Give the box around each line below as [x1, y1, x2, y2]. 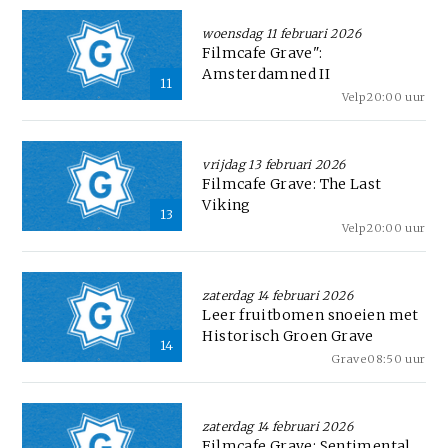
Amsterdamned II [202, 64, 331, 83]
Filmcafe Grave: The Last [202, 174, 382, 193]
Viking [202, 195, 251, 214]
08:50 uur [367, 351, 426, 366]
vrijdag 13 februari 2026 [202, 156, 346, 172]
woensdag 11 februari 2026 [202, 25, 362, 41]
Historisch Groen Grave [202, 326, 374, 345]
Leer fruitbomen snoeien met [202, 305, 419, 324]
